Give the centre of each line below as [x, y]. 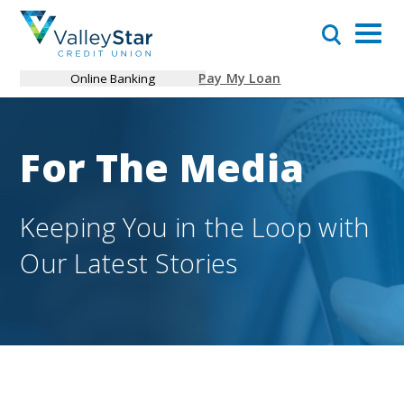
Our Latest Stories [129, 262]
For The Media [162, 168]
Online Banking [112, 78]
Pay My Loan [240, 78]
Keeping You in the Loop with [195, 226]
